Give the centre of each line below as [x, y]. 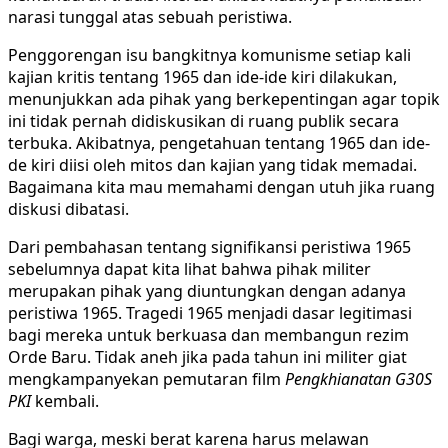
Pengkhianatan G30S [358, 378]
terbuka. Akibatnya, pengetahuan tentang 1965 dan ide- [219, 142]
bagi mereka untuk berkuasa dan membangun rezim [208, 334]
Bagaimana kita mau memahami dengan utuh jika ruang [221, 186]
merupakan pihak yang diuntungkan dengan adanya [207, 290]
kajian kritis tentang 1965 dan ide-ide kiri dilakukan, [202, 76]
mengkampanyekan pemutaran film [146, 378]
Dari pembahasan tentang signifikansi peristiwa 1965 [209, 246]
